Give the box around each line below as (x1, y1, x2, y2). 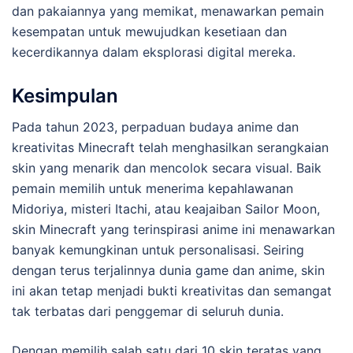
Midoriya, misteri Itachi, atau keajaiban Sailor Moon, (12, 200, 320, 217)
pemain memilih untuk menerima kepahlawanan (12, 180, 293, 196)
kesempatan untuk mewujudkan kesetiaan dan (12, 23, 287, 39)
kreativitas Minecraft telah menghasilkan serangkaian (12, 139, 329, 155)
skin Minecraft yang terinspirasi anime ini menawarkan (12, 221, 335, 237)
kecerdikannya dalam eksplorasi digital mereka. (12, 43, 295, 60)
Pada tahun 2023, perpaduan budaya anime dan (12, 118, 299, 135)
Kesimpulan (12, 84, 118, 107)
